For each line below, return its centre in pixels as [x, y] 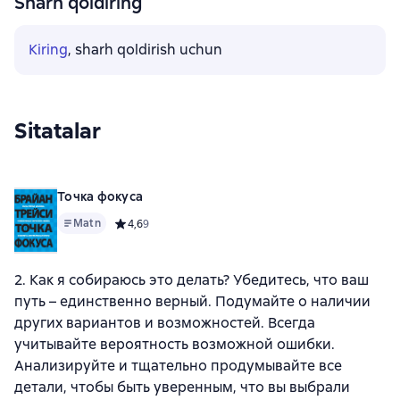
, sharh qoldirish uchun [145, 50]
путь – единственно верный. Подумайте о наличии [192, 301]
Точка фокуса [100, 196]
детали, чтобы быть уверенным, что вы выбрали [182, 387]
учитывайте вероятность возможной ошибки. [175, 344]
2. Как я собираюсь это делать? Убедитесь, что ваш [192, 280]
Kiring [48, 50]
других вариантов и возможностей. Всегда [165, 323]
